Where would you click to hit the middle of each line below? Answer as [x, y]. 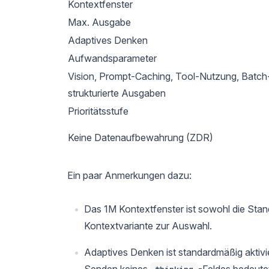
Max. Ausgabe [99, 22]
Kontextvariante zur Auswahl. [148, 225]
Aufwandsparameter [112, 58]
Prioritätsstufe [98, 111]
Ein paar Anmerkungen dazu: [129, 175]
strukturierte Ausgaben [117, 93]
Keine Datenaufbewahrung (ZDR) [141, 137]
